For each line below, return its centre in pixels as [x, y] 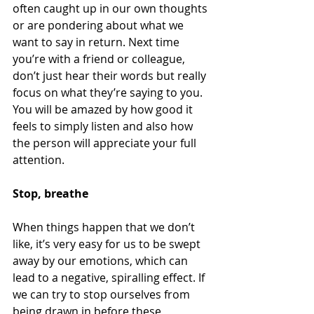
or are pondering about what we [100, 25]
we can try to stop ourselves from [103, 294]
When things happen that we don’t [105, 227]
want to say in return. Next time [97, 42]
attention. [40, 160]
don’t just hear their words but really [111, 76]
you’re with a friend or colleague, [100, 59]
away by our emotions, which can [102, 261]
